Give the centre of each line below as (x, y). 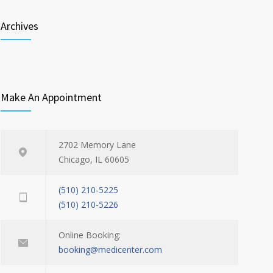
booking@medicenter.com (110, 250)
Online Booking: (90, 235)
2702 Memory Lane (97, 145)
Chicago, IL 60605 (94, 159)
